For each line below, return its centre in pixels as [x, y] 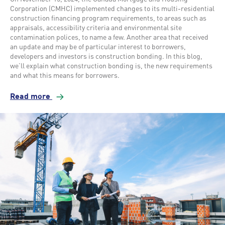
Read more [31, 97]
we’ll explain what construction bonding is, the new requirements [111, 66]
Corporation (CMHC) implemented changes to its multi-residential [112, 8]
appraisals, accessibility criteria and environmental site [96, 27]
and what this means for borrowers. [65, 75]
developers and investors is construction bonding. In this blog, [106, 56]
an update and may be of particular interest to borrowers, [98, 46]
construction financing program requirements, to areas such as [108, 18]
